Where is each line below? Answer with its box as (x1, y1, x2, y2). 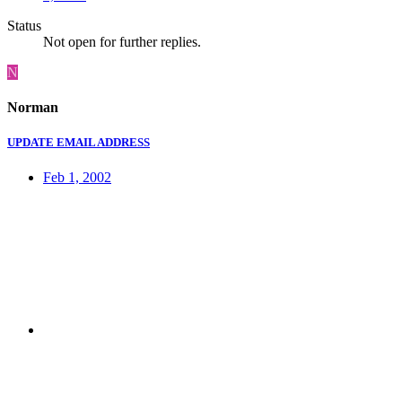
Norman (7, 100, 58, 116)
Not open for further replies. (43, 33, 201, 49)
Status (7, 17, 41, 33)
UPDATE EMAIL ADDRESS (7, 135, 150, 150)
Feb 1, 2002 (43, 170, 111, 186)
